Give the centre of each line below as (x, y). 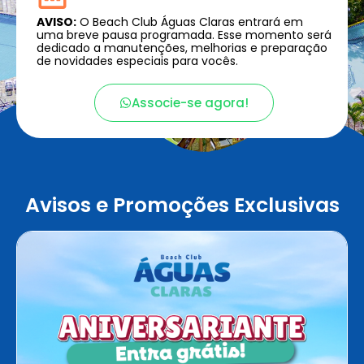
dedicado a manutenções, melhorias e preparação (182, 48)
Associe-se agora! (190, 102)
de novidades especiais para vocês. (137, 61)
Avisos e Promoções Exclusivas (182, 205)
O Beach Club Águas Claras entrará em (190, 22)
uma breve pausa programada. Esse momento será (184, 35)
